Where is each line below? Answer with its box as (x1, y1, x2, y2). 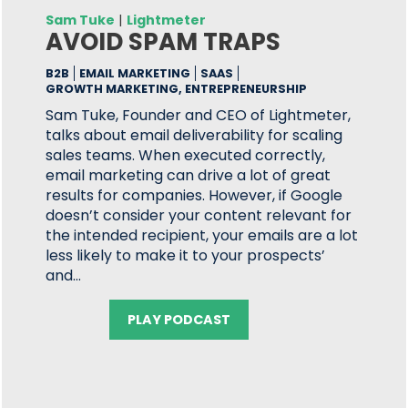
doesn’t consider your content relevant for (46, 205, 352, 226)
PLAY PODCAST (127, 311, 231, 329)
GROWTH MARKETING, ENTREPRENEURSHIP (46, 81, 308, 97)
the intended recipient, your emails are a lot (46, 225, 359, 246)
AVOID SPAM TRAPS (46, 25, 281, 58)
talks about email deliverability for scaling (46, 125, 343, 146)
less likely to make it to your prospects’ (46, 245, 326, 266)
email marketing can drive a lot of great (46, 165, 331, 186)
